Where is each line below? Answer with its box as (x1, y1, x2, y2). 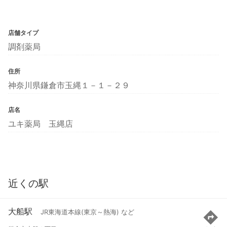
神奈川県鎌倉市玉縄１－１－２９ (8, 80, 130, 90)
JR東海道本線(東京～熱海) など (41, 208, 134, 216)
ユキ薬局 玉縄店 (8, 118, 73, 129)
